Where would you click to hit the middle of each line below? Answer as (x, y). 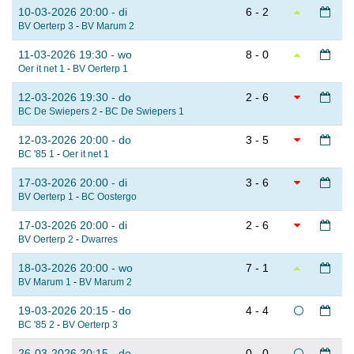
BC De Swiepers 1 (145, 112)
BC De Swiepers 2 (58, 112)
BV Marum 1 (45, 282)
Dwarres (100, 240)
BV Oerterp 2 (46, 240)
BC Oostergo (109, 197)
